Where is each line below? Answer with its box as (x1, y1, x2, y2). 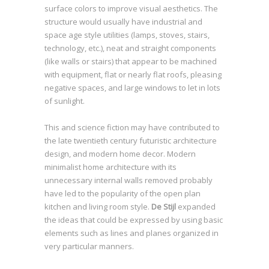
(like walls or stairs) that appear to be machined (44, 56, 217, 67)
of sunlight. (44, 95, 85, 106)
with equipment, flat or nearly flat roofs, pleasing (44, 69, 222, 80)
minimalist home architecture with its (44, 162, 177, 172)
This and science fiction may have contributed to (44, 122, 220, 133)
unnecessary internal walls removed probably (44, 175, 213, 186)
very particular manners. (44, 241, 134, 252)
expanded (176, 201, 216, 212)
